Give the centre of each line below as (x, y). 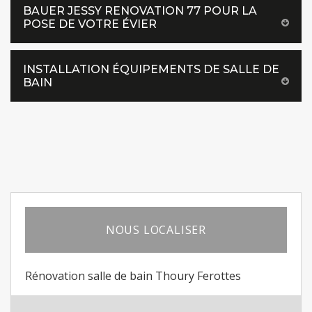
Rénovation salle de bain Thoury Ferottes (133, 276)
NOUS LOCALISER (156, 230)
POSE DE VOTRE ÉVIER (90, 24)
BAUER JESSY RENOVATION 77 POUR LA (140, 11)
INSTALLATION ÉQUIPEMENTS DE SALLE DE (151, 69)
